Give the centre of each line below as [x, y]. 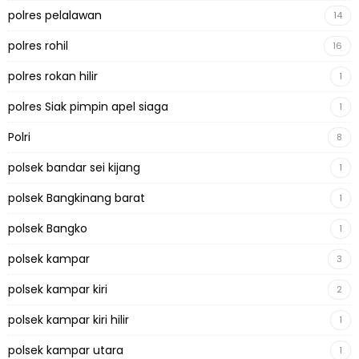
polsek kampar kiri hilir [69, 320]
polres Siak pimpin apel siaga [88, 107]
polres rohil [38, 46]
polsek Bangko [48, 229]
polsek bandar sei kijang [74, 168]
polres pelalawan [55, 16]
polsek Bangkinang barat [77, 198]
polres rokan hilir [53, 77]
